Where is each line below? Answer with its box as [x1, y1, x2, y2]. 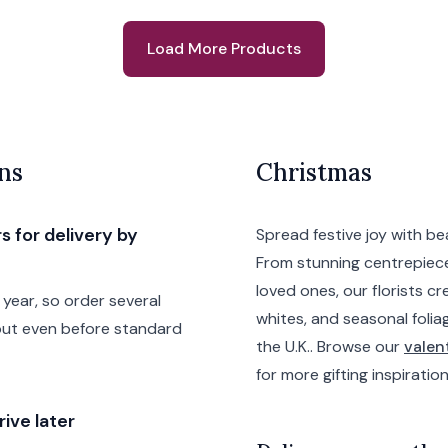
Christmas [256, 157, 372, 188]
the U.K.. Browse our [256, 336, 404, 357]
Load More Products [147, 38, 301, 59]
